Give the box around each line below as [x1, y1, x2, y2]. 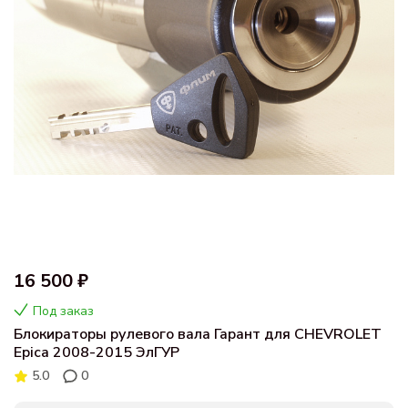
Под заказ [33, 301, 94, 320]
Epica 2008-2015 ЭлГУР [14, 342, 179, 363]
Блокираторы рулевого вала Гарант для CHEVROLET [14, 324, 382, 345]
